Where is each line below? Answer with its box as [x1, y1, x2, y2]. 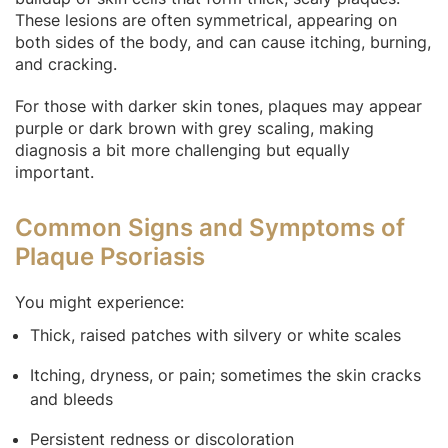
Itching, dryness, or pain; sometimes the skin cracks [30, 364, 421, 385]
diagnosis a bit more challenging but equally [15, 139, 350, 160]
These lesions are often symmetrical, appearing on [15, 9, 397, 30]
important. [15, 161, 94, 182]
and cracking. [15, 53, 117, 74]
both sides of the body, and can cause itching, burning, [15, 31, 431, 52]
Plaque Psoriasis [15, 241, 205, 271]
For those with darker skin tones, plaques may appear [15, 95, 422, 116]
